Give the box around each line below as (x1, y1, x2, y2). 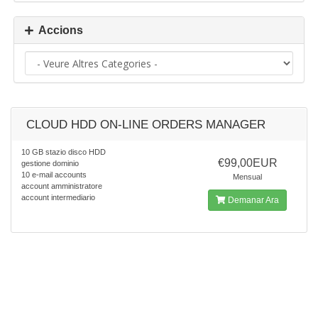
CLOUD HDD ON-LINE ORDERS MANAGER (26, 118, 265, 131)
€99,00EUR (217, 157, 278, 169)
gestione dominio (21, 159, 79, 168)
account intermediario (21, 193, 95, 202)
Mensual (233, 172, 263, 181)
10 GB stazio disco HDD (21, 148, 106, 156)
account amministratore (21, 182, 102, 190)
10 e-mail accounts (21, 170, 87, 179)
